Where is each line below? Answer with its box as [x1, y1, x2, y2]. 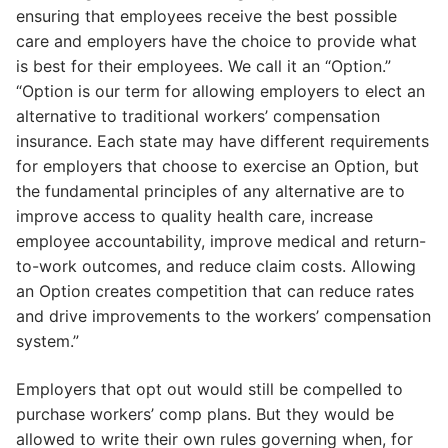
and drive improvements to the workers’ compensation [16, 306, 431, 327]
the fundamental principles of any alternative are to [16, 181, 405, 202]
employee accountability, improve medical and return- [16, 231, 426, 252]
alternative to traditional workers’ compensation [16, 106, 380, 127]
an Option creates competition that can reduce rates [16, 281, 414, 302]
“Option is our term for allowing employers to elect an [16, 81, 425, 102]
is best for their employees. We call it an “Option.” [16, 56, 391, 77]
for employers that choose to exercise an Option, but [16, 156, 419, 177]
